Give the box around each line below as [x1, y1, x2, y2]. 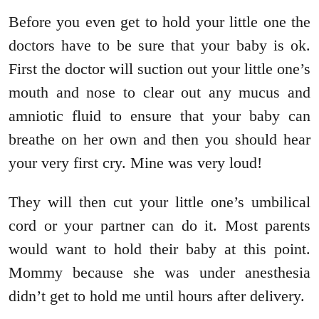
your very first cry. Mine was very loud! [9, 154, 262, 172]
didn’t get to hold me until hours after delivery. [9, 287, 305, 305]
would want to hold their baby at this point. [9, 240, 310, 258]
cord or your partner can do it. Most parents [9, 216, 310, 235]
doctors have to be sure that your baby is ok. [9, 36, 310, 55]
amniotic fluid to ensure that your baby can [9, 107, 310, 125]
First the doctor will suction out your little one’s [9, 60, 310, 78]
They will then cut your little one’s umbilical [9, 193, 310, 211]
